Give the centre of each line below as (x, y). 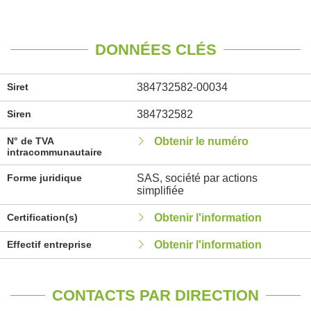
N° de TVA (30, 141)
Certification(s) (42, 217)
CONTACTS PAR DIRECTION (155, 295)
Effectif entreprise (49, 244)
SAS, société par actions (197, 178)
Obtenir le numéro (201, 141)
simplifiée (160, 191)
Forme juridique (44, 178)
